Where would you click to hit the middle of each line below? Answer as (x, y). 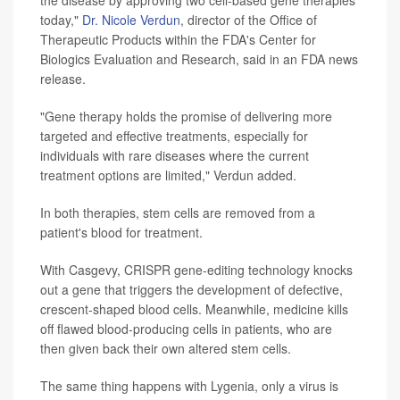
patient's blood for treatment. (121, 233)
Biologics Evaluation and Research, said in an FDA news (199, 59)
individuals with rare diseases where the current (175, 156)
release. (63, 79)
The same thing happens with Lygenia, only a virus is (189, 386)
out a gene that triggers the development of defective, (192, 290)
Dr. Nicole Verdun (131, 20)
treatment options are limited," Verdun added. (168, 175)
